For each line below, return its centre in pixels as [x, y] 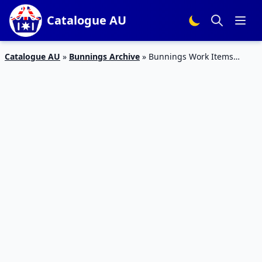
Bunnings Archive [104, 56]
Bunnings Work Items [191, 56]
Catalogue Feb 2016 [43, 69]
